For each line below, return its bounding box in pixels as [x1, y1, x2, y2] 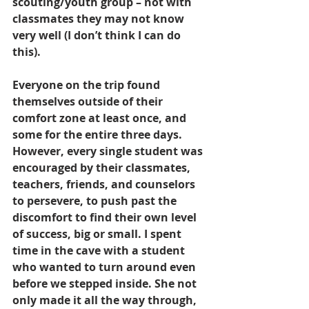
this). [12, 44, 41, 60]
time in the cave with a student [12, 243, 188, 259]
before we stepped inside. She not [12, 276, 199, 292]
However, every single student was [12, 143, 206, 159]
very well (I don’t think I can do [12, 28, 183, 43]
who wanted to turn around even [12, 259, 199, 275]
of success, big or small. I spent [12, 226, 184, 242]
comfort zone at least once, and [12, 110, 189, 126]
